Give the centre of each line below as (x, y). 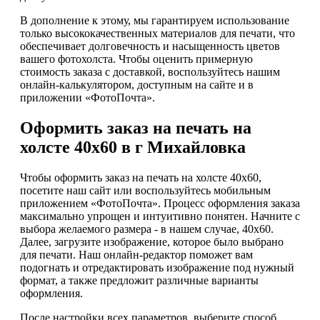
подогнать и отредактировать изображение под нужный (157, 267)
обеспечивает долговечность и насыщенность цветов (150, 46)
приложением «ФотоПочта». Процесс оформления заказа (160, 203)
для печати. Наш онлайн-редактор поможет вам (136, 254)
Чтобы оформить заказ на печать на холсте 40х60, (141, 177)
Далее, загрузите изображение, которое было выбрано (152, 241)
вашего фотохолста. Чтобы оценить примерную (136, 59)
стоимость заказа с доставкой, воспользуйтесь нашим (150, 71)
